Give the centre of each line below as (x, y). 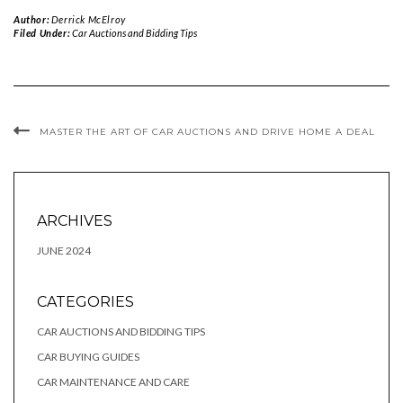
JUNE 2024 (64, 251)
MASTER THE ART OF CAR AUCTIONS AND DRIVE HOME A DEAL (207, 132)
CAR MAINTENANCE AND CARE (113, 382)
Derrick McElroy (88, 20)
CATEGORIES (85, 302)
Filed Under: (43, 33)
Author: (32, 20)
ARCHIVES (75, 221)
